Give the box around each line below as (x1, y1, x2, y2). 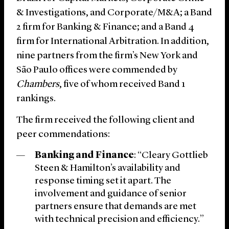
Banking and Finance (35, 151, 134, 161)
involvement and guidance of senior (35, 189, 187, 199)
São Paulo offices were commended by (16, 65, 177, 76)
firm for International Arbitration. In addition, (16, 37, 209, 47)
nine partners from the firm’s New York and (16, 51, 198, 61)
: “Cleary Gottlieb (134, 151, 208, 161)
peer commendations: (16, 130, 110, 140)
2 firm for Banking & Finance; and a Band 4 (16, 22, 194, 33)
